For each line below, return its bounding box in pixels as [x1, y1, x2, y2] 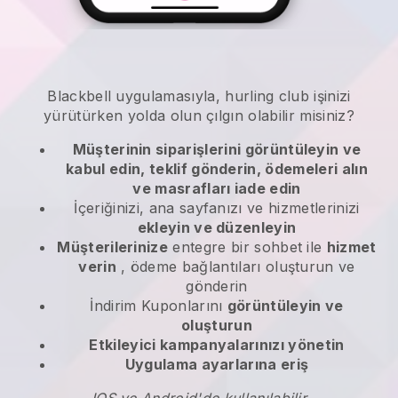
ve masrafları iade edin [132, 179, 301, 198]
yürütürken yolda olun [44, 107, 202, 125]
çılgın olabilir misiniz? [201, 107, 354, 125]
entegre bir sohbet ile [168, 238, 327, 257]
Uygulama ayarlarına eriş [124, 355, 309, 374]
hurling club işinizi [225, 87, 351, 106]
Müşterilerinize [57, 238, 169, 257]
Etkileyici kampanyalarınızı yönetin [89, 336, 345, 354]
